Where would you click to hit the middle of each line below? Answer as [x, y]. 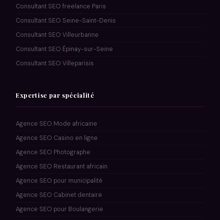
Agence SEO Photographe [53, 152]
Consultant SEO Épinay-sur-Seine [64, 49]
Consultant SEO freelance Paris [61, 6]
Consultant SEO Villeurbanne [57, 35]
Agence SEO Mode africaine [56, 124]
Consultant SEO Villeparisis [55, 63]
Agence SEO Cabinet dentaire [59, 195]
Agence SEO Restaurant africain [62, 166]
